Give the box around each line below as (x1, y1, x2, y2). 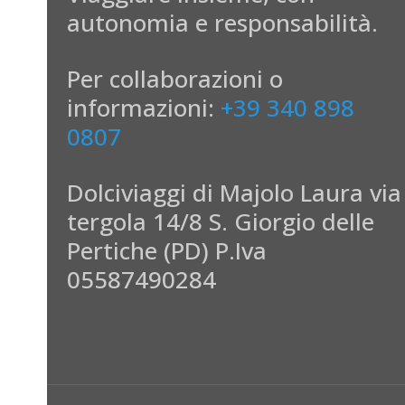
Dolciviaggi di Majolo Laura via (67, 176, 401, 209)
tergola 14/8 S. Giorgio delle (67, 205, 374, 238)
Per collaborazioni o (67, 62, 283, 95)
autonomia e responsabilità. (67, 6, 378, 39)
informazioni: (67, 91, 221, 124)
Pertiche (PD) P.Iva (67, 234, 267, 267)
